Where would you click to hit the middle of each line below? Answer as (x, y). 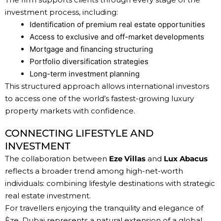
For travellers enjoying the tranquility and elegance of (104, 208)
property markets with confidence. (70, 111)
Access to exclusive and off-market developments (117, 37)
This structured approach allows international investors (107, 86)
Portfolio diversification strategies (89, 62)
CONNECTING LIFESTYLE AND (79, 133)
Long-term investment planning (85, 74)
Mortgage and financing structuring (91, 49)
